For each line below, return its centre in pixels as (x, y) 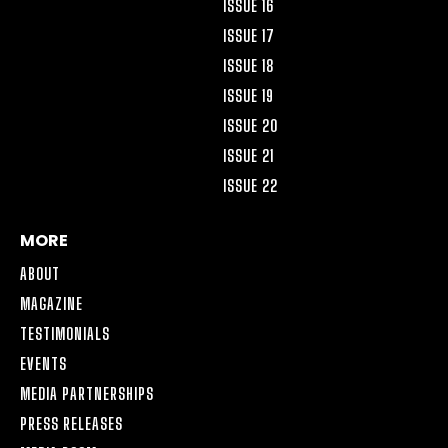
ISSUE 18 (249, 66)
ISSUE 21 (248, 156)
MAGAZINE (51, 304)
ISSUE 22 (250, 186)
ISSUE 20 (250, 126)
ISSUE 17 (249, 36)
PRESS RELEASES (71, 424)
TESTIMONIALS (65, 334)
